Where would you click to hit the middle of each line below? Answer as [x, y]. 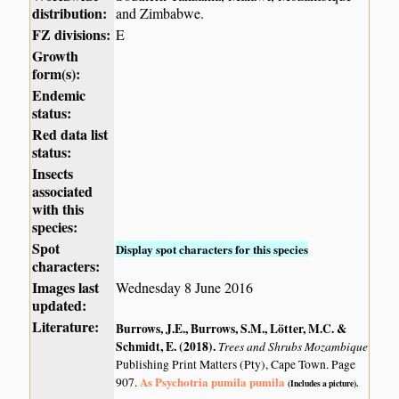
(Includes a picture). [323, 383]
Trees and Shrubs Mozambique [293, 346]
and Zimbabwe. [160, 13]
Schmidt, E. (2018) [165, 346]
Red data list [70, 134]
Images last [66, 288]
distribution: [70, 13]
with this [58, 209]
